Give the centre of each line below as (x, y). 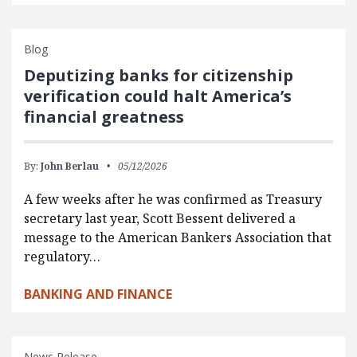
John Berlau (70, 166)
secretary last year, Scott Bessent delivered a (160, 218)
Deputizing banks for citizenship (159, 75)
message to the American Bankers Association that (178, 237)
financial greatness (104, 116)
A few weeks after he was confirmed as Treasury (173, 199)
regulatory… (62, 256)
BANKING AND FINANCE (98, 294)
